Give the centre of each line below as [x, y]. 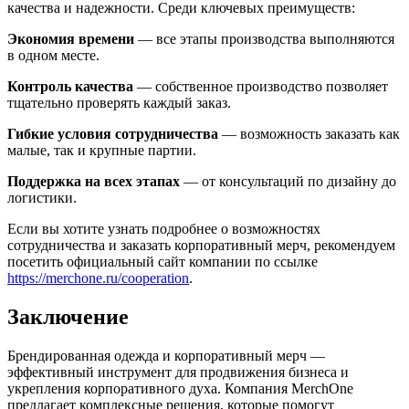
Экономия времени [71, 39]
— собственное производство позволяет [261, 87]
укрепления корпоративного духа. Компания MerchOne [180, 388]
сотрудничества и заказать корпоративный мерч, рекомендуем [201, 246]
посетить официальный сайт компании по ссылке [163, 262]
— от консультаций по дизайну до [288, 182]
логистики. [42, 198]
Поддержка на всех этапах [94, 182]
